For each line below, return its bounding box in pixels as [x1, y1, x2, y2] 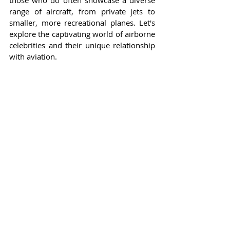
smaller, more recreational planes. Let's [9, 17, 155, 28]
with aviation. [9, 51, 57, 62]
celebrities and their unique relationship [9, 40, 155, 51]
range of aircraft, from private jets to [9, 6, 155, 17]
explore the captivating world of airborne [9, 29, 155, 40]
